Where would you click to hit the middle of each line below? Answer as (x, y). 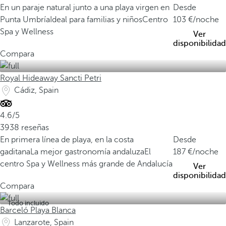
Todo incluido (28, 203)
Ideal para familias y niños (96, 20)
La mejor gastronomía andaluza (87, 152)
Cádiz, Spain (36, 90)
